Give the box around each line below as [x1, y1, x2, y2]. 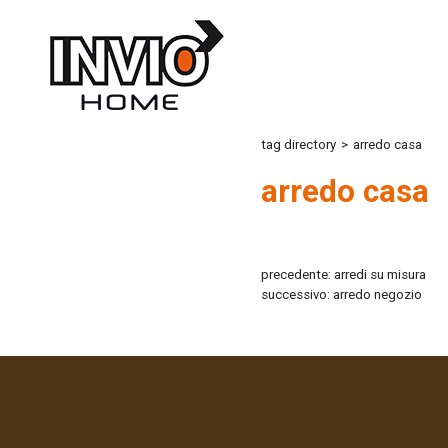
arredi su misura [333, 267, 426, 282]
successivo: [260, 287, 333, 302]
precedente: [260, 267, 334, 282]
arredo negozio [332, 287, 422, 302]
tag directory [260, 137, 336, 152]
